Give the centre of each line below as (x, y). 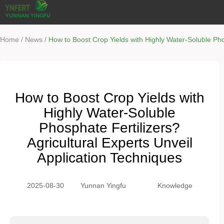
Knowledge (175, 185)
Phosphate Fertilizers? (109, 128)
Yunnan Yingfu (103, 185)
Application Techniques (109, 158)
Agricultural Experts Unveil (109, 143)
